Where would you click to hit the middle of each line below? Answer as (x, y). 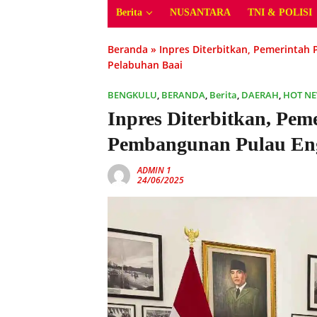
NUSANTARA (200, 12)
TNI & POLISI (280, 12)
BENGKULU (132, 95)
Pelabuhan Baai (145, 65)
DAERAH (260, 95)
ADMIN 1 (154, 170)
